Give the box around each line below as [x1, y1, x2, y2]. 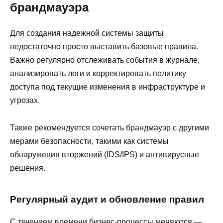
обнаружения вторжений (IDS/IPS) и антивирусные [10, 150, 199, 159]
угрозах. [10, 96, 40, 105]
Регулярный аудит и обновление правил [10, 194, 204, 205]
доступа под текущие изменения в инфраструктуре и [10, 83, 205, 92]
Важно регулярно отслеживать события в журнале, [10, 56, 200, 65]
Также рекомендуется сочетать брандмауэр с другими [10, 123, 209, 132]
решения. [10, 163, 45, 172]
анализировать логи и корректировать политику [10, 69, 186, 78]
